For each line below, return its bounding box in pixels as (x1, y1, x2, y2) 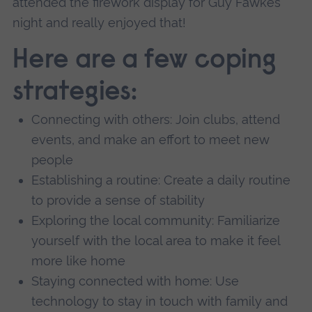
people (31, 153, 74, 168)
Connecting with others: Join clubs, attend (31, 112, 281, 127)
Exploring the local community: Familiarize (31, 213, 281, 228)
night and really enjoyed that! (12, 15, 186, 30)
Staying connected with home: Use (31, 274, 240, 289)
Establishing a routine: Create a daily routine (31, 173, 291, 188)
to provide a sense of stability (31, 193, 205, 208)
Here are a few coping (12, 48, 276, 75)
